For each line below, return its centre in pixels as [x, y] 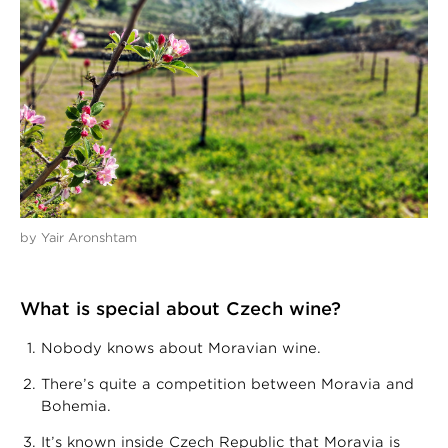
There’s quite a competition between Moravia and [227, 383]
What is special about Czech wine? [180, 308]
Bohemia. [76, 405]
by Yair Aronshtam [78, 237]
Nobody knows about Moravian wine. [181, 347]
